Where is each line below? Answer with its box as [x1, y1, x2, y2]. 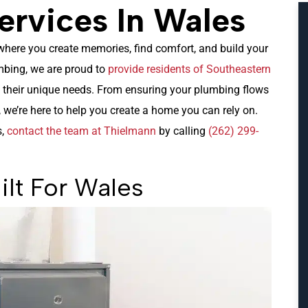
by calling [156, 124, 208, 137]
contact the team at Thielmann [7, 124, 156, 137]
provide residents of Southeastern [108, 63, 271, 76]
